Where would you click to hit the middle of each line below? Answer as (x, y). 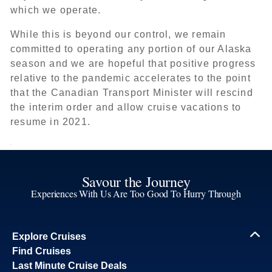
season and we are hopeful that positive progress (133, 63)
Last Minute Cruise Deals (70, 266)
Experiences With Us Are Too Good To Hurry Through (136, 193)
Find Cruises (42, 251)
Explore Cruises (49, 236)
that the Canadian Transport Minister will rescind (132, 93)
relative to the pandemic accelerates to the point (131, 78)
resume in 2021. (50, 122)
